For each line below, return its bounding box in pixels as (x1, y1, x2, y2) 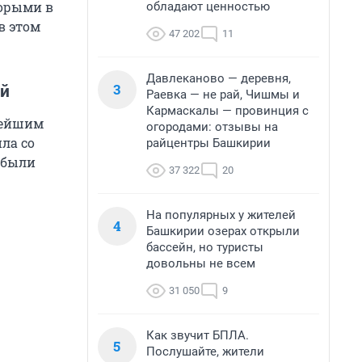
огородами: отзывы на (146, 120, 278, 134)
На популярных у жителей (146, 208, 296, 222)
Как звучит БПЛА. (146, 328, 249, 343)
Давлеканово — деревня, (146, 71, 291, 86)
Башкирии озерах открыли (146, 224, 300, 238)
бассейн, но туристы (146, 240, 263, 255)
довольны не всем (146, 256, 255, 271)
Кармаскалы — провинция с (146, 103, 309, 118)
